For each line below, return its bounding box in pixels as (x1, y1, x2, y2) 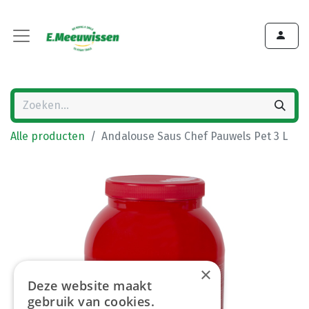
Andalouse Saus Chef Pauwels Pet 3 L (101, 130, 288, 143)
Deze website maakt (28, 277, 152, 294)
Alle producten (10, 130, 85, 143)
